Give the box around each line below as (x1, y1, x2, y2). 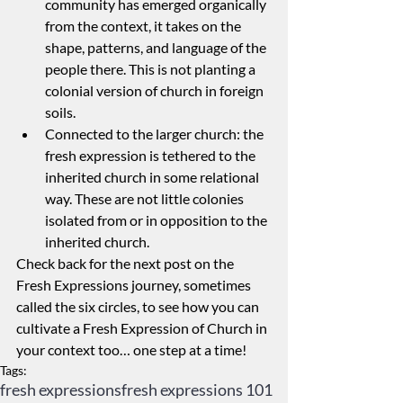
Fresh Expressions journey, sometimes (16, 275, 254, 293)
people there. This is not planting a (45, 59, 258, 77)
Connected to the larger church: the (45, 124, 266, 142)
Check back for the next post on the (16, 254, 237, 272)
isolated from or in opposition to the (45, 210, 270, 228)
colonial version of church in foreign (45, 81, 266, 99)
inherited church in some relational (45, 167, 262, 185)
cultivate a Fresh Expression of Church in (16, 318, 270, 336)
